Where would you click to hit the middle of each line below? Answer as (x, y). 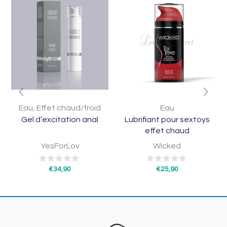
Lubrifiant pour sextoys (167, 120)
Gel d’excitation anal (60, 120)
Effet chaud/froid (69, 108)
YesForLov (60, 146)
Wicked (167, 146)
